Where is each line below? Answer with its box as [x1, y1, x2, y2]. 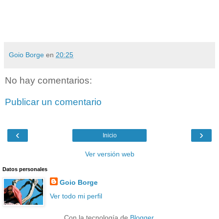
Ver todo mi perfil [49, 192, 102, 200]
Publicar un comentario [5, 96, 102, 107]
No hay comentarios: [5, 75, 92, 86]
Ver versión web [85, 150, 134, 158]
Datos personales [2, 166, 47, 173]
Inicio [102, 132, 117, 139]
